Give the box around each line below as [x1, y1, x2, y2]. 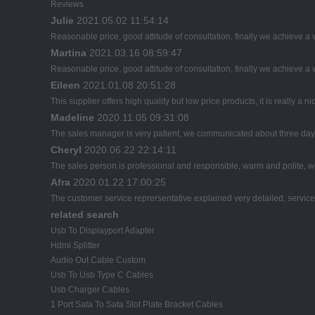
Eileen [51, 79, 80, 91]
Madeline [51, 111, 94, 123]
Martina [51, 46, 86, 58]
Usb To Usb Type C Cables [51, 269, 153, 280]
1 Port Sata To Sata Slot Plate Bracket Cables [51, 299, 223, 309]
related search [51, 208, 119, 220]
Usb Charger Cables [51, 284, 129, 295]
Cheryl [51, 143, 82, 155]
